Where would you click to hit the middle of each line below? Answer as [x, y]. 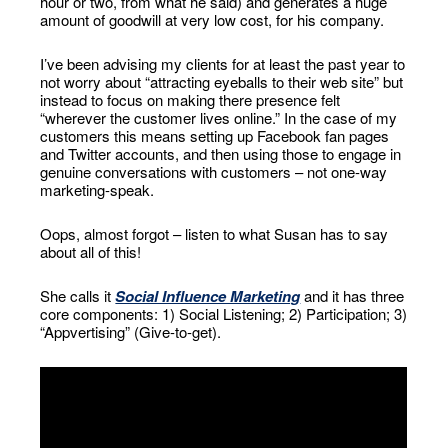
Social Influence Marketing [208, 295]
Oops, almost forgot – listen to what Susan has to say [214, 233]
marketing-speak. [97, 189]
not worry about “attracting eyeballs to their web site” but [222, 81]
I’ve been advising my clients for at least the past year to [223, 63]
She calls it [78, 295]
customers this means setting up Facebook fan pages [215, 135]
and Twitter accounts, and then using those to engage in [221, 153]
